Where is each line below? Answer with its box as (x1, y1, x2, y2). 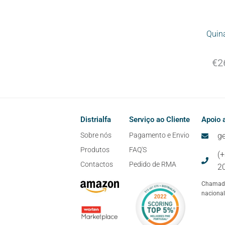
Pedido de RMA (129, 160, 177, 169)
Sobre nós (80, 131, 111, 140)
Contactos (80, 160, 113, 169)
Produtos (80, 146, 109, 154)
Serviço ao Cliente (129, 115, 190, 125)
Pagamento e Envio (129, 131, 190, 140)
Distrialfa (80, 115, 111, 125)
